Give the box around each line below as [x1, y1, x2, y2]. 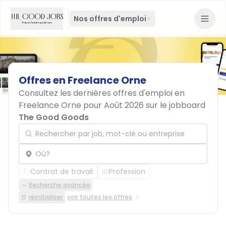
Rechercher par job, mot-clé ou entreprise [18, 118, 175, 129]
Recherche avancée [29, 181, 90, 189]
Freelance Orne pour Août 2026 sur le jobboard [19, 99, 205, 111]
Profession [109, 166, 145, 177]
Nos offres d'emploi [74, 14, 146, 24]
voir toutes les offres [67, 193, 132, 201]
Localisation [18, 138, 63, 149]
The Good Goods [19, 111, 89, 123]
